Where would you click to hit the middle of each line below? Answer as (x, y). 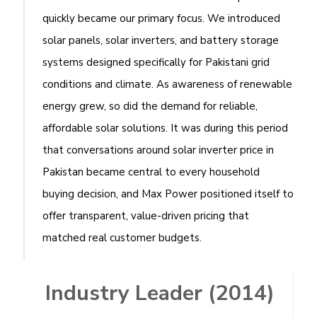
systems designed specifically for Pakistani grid (156, 62)
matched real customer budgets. (122, 238)
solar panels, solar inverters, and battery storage (161, 40)
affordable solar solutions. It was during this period (165, 128)
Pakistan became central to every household (151, 172)
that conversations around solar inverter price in (158, 150)
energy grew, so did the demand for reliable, (150, 106)
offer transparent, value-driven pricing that (146, 216)
